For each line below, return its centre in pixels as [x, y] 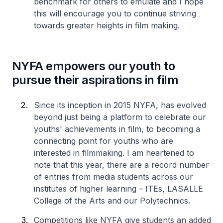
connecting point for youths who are [104, 141]
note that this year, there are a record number [121, 165]
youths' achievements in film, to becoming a [117, 129]
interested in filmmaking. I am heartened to [114, 153]
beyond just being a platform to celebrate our [120, 117]
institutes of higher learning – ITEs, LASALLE [118, 189]
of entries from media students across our [113, 177]
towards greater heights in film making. [107, 25]
